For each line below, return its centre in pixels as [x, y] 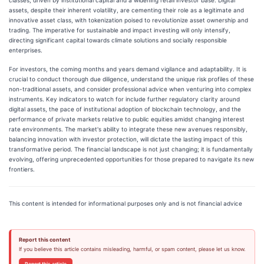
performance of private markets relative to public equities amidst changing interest [127, 119]
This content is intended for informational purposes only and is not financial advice [126, 203]
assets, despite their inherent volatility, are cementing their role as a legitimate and [126, 10]
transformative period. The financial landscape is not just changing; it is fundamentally [131, 149]
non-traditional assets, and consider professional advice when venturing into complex [130, 89]
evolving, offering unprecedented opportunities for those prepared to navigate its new [131, 159]
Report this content [44, 239]
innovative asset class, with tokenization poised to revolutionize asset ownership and [128, 20]
